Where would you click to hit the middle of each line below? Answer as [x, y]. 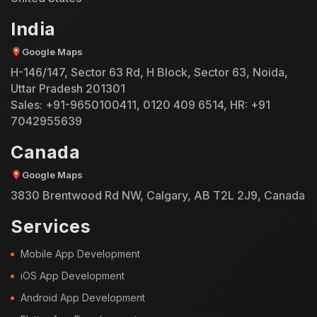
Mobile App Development [80, 253]
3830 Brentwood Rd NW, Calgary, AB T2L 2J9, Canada [158, 195]
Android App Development [83, 297]
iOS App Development [73, 275]
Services [51, 226]
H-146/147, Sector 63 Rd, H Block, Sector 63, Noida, [149, 72]
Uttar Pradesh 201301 [68, 88]
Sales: [28, 104]
